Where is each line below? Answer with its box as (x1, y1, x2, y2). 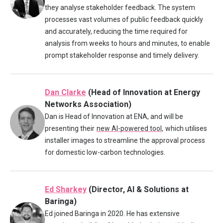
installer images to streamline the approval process (45, 136, 205, 144)
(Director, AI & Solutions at (87, 185, 189, 194)
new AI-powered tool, (97, 124, 163, 132)
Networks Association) (45, 100, 131, 109)
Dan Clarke (45, 88, 86, 97)
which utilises (165, 124, 207, 132)
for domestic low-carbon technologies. (45, 148, 165, 156)
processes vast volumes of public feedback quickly (45, 15, 203, 23)
